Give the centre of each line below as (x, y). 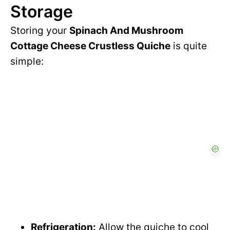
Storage (42, 12)
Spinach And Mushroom (126, 31)
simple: (27, 62)
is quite (189, 46)
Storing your (40, 31)
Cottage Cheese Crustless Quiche (90, 46)
